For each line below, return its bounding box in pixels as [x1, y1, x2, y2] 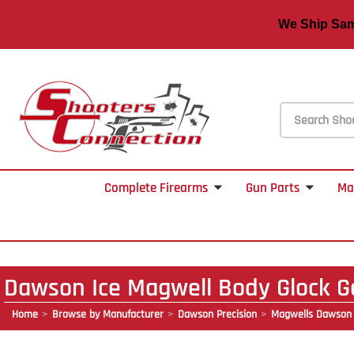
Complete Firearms [104, 179, 208, 197]
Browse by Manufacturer [52, 307, 164, 322]
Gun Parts [246, 179, 299, 197]
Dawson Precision [178, 307, 257, 322]
